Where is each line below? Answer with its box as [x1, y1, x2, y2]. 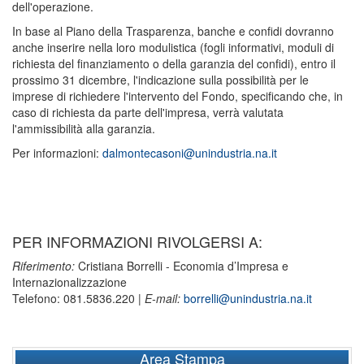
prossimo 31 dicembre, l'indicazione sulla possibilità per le [12, 71, 309, 88]
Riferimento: [12, 258, 75, 274]
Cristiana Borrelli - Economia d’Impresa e [75, 258, 288, 274]
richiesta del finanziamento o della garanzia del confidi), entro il [12, 55, 336, 71]
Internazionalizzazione [12, 274, 127, 290]
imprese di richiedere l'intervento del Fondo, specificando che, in [12, 88, 343, 104]
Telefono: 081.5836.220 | [12, 290, 145, 306]
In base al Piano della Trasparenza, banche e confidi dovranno [12, 23, 334, 39]
